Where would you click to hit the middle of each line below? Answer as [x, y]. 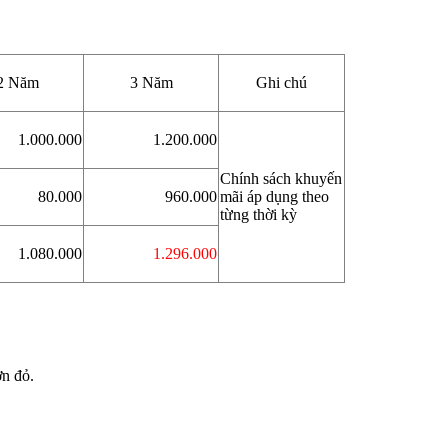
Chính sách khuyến [281, 178]
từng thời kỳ [258, 214]
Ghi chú [281, 82]
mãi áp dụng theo [274, 196]
